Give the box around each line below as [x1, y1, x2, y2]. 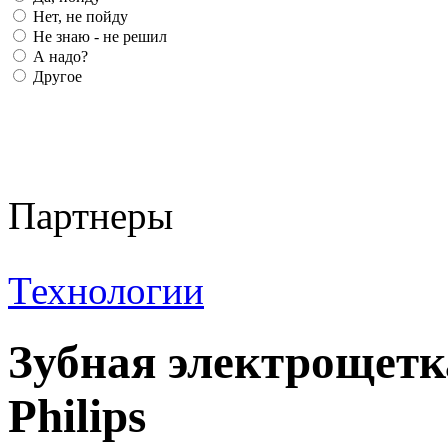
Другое [29, 68, 82, 86]
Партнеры [8, 194, 173, 238]
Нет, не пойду [29, 8, 128, 26]
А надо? [29, 48, 88, 66]
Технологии [8, 269, 204, 313]
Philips [8, 389, 146, 442]
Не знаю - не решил [29, 28, 167, 46]
